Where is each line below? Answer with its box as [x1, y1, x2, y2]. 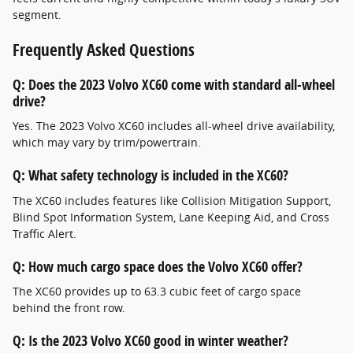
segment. [13, 6, 61, 22]
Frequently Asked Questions [13, 38, 195, 61]
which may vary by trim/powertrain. [13, 135, 201, 150]
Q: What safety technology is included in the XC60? [13, 165, 288, 184]
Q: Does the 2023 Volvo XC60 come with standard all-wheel [13, 74, 335, 94]
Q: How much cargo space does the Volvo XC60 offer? [13, 256, 303, 276]
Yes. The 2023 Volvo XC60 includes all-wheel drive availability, [13, 118, 335, 133]
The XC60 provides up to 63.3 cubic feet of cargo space [13, 284, 301, 299]
